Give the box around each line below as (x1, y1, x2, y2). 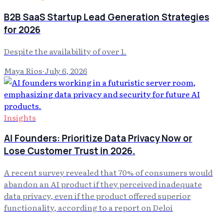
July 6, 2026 (45, 64, 87, 76)
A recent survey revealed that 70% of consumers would (4, 166, 213, 178)
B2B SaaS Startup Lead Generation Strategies (4, 10, 209, 23)
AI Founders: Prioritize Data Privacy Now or (4, 132, 192, 145)
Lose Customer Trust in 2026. (4, 145, 135, 158)
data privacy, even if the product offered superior (4, 190, 191, 201)
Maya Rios (4, 64, 42, 76)
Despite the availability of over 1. (4, 45, 127, 57)
